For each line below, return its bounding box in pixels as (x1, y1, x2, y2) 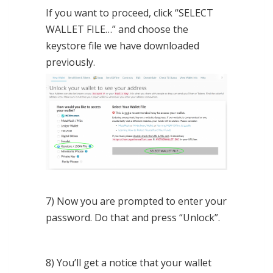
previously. (46, 55, 95, 69)
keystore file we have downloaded (46, 39, 199, 53)
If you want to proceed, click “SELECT (46, 6, 213, 20)
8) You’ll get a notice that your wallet (46, 256, 211, 270)
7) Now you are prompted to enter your (46, 194, 227, 208)
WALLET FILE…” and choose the (46, 23, 188, 37)
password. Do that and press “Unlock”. (46, 211, 220, 225)
